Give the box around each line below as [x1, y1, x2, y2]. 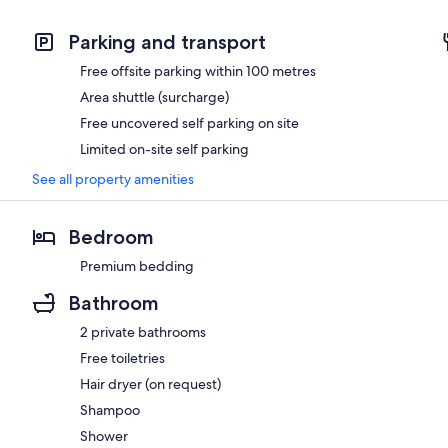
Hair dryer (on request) [80, 374, 221, 393]
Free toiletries [80, 348, 165, 367]
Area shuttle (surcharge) [80, 87, 229, 106]
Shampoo [80, 400, 140, 419]
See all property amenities [32, 169, 194, 188]
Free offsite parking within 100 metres [80, 61, 316, 80]
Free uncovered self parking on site [80, 113, 299, 132]
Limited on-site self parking [80, 139, 249, 158]
